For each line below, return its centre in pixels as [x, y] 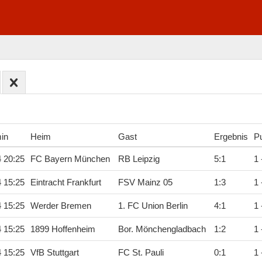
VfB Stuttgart [54, 253]
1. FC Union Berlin [153, 206]
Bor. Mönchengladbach [162, 230]
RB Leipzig [139, 159]
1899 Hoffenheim [63, 230]
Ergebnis [231, 137]
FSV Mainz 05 [145, 183]
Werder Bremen [61, 206]
